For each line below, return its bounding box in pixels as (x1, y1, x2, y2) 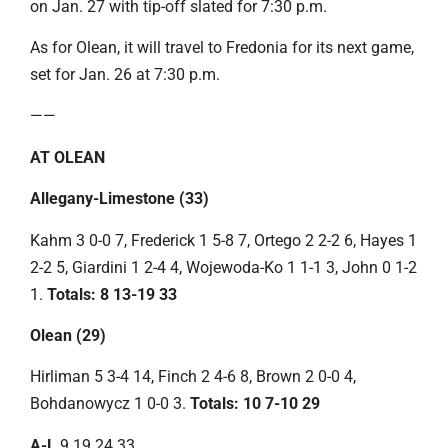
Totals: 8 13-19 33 (47, 284, 177, 304)
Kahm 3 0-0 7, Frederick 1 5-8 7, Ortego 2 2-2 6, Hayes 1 (30, 230, 417, 250)
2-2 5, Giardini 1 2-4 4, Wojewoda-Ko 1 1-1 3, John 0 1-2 (30, 257, 417, 277)
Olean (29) (30, 326, 106, 346)
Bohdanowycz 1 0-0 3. (30, 394, 190, 414)
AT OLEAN (30, 147, 105, 167)
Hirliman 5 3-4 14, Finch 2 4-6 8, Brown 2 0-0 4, (30, 367, 356, 387)
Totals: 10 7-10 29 (190, 394, 320, 414)
